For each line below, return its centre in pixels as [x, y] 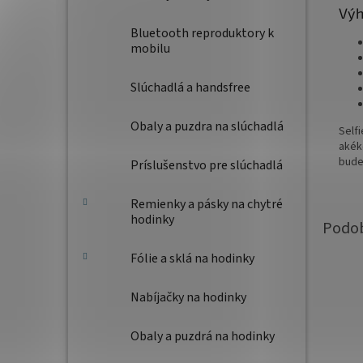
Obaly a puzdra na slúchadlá [207, 126]
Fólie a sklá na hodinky [192, 258]
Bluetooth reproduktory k [202, 33]
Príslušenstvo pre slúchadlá [207, 165]
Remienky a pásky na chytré [207, 204]
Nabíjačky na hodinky [188, 297]
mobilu [150, 49]
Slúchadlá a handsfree [190, 88]
